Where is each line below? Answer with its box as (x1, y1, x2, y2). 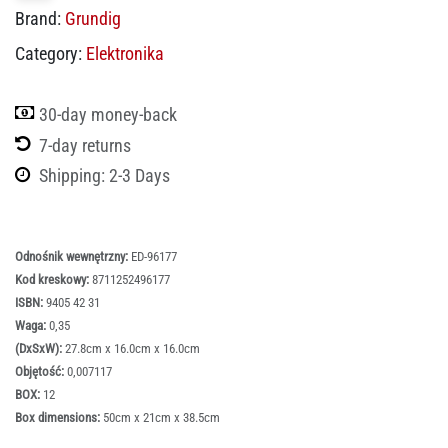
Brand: (15, 8, 61, 29)
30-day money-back (39, 103, 177, 125)
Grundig (65, 8, 121, 29)
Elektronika (86, 43, 164, 64)
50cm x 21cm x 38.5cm (103, 410, 220, 426)
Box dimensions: (15, 410, 103, 426)
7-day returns (39, 134, 131, 156)
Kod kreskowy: (15, 272, 92, 288)
